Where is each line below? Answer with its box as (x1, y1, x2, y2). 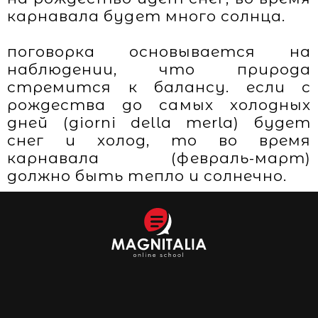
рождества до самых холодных (7, 96, 311, 114)
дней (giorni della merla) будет (7, 114, 311, 131)
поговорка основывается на (7, 43, 311, 60)
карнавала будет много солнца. (7, 7, 286, 25)
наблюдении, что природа (7, 60, 311, 78)
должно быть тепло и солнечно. (7, 167, 287, 185)
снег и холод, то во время (7, 131, 311, 149)
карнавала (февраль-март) (7, 149, 311, 167)
